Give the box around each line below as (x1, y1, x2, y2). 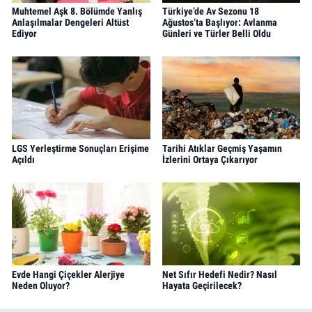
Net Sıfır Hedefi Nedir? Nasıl (162, 268, 277, 280)
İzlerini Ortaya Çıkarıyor (162, 153, 258, 165)
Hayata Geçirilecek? (162, 279, 242, 291)
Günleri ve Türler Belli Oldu (162, 27, 271, 39)
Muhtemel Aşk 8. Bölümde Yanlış (12, 5, 142, 17)
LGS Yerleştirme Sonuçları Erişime (12, 142, 149, 154)
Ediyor (12, 27, 37, 39)
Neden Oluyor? (12, 279, 70, 291)
